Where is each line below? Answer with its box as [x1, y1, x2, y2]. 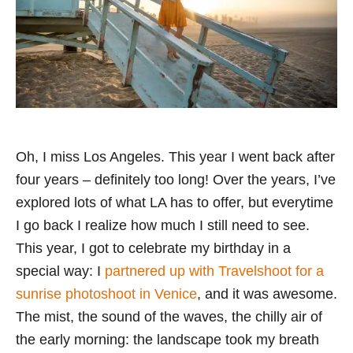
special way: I [16, 263, 105, 280]
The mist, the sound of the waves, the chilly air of [16, 309, 322, 325]
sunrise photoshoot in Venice [16, 286, 197, 303]
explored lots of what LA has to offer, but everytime [16, 195, 333, 211]
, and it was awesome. [197, 286, 337, 303]
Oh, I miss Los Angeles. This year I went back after [16, 149, 335, 165]
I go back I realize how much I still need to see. [16, 217, 310, 234]
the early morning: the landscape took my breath [16, 332, 319, 348]
